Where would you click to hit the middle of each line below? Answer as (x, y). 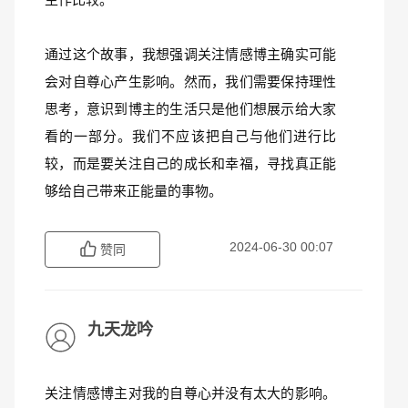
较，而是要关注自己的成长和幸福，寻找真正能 (190, 163)
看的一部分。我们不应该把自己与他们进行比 (190, 136)
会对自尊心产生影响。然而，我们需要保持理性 (190, 82)
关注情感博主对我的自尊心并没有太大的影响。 (190, 393)
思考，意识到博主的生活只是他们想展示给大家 (190, 109)
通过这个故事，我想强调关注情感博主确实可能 (190, 54)
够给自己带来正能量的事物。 (133, 191)
